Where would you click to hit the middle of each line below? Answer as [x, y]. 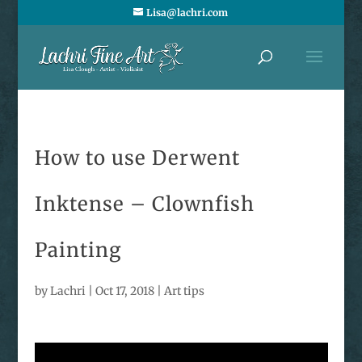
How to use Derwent [137, 158]
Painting [78, 250]
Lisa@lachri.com [187, 13]
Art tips [184, 291]
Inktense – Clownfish [144, 204]
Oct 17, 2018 [124, 291]
